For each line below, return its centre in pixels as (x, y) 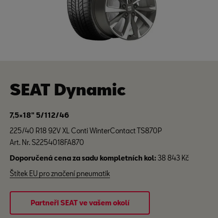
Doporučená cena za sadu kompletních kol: (84, 158)
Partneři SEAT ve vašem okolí (80, 203)
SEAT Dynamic (68, 89)
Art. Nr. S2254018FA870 (47, 142)
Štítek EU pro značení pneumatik (60, 173)
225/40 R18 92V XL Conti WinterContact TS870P (86, 131)
